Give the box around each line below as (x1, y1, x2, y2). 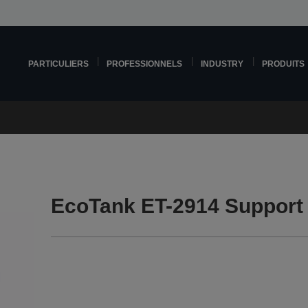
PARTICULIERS (27, 59, 89, 68)
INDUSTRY (201, 59, 244, 68)
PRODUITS (262, 59, 305, 68)
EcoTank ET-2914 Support (51, 195, 304, 217)
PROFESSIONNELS (107, 59, 183, 68)
